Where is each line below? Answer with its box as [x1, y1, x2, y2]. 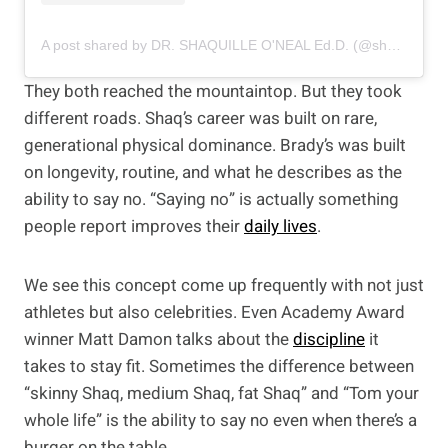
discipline [293, 326, 365, 352]
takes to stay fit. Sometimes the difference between [24, 353, 414, 379]
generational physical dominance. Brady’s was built [24, 132, 406, 158]
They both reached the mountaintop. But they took [24, 78, 402, 104]
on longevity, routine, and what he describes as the [24, 159, 402, 185]
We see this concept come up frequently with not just [24, 272, 424, 298]
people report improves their [24, 213, 244, 239]
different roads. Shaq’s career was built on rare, [24, 105, 377, 131]
